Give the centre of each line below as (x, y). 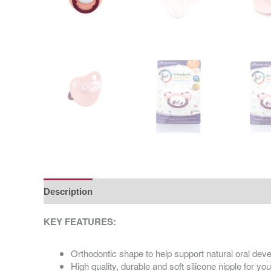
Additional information (152, 191)
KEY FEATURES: (80, 222)
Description (68, 191)
